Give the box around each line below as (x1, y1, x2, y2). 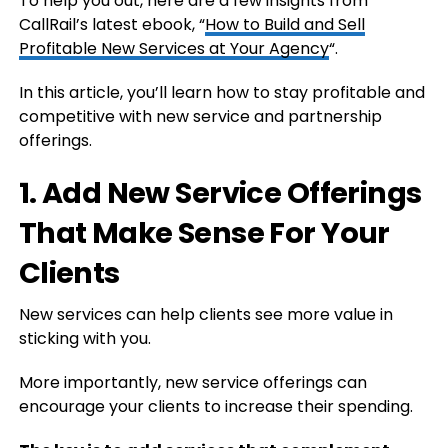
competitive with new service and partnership (18, 105, 382, 128)
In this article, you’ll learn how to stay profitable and (18, 81, 425, 104)
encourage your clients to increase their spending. (18, 395, 413, 418)
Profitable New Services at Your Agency (18, 37, 329, 60)
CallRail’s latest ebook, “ (18, 13, 205, 36)
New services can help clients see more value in (18, 303, 393, 326)
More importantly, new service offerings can (18, 371, 367, 394)
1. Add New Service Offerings (18, 173, 422, 213)
